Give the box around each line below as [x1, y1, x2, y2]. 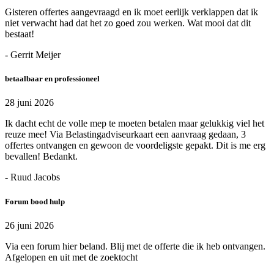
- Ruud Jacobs [5, 172, 60, 183]
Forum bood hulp [5, 196, 65, 206]
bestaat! [5, 29, 34, 40]
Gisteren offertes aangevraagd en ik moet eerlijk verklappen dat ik [5, 7, 258, 18]
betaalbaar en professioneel [5, 74, 100, 84]
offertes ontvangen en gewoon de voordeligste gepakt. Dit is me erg [5, 140, 265, 151]
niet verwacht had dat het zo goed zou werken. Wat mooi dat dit [5, 18, 251, 29]
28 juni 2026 [5, 97, 54, 108]
